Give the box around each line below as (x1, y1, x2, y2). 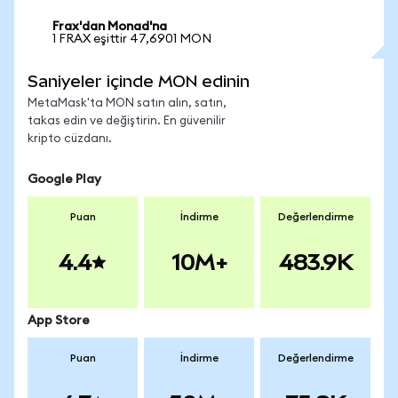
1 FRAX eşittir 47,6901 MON (52, 33, 211, 45)
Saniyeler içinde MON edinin (28, 72, 250, 91)
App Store (28, 314, 90, 327)
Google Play (28, 173, 101, 186)
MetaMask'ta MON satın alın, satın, (28, 98, 227, 109)
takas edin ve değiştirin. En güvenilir (28, 115, 226, 127)
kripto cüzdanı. (28, 133, 112, 145)
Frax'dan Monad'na (52, 20, 167, 33)
